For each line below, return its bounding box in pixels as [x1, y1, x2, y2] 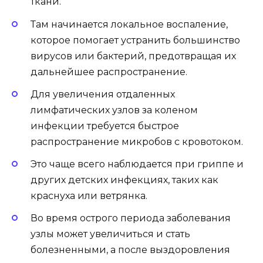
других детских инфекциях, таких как [31, 174, 218, 186]
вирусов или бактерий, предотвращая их [31, 50, 236, 62]
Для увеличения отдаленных [31, 88, 175, 100]
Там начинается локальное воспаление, [31, 18, 228, 30]
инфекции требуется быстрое [31, 120, 179, 131]
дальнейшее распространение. [31, 66, 187, 77]
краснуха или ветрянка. [31, 190, 147, 201]
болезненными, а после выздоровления [31, 244, 230, 256]
